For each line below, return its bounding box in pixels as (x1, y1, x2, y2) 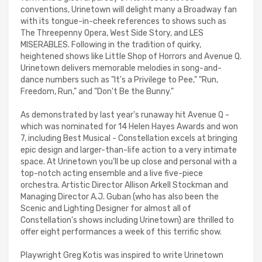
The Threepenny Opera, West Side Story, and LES (20, 28, 204, 38)
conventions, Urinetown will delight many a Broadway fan (20, 5, 237, 15)
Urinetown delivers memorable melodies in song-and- (20, 63, 222, 73)
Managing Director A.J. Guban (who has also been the (20, 192, 219, 202)
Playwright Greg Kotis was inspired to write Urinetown (20, 250, 223, 260)
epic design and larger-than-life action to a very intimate (20, 145, 237, 155)
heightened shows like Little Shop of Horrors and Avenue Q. (20, 51, 242, 61)
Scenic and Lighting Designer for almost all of (20, 204, 191, 213)
